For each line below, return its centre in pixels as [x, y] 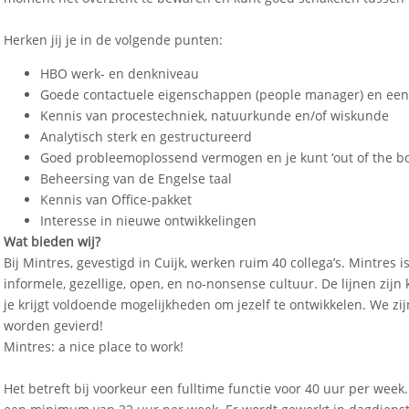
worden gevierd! [53, 326]
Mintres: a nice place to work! [94, 347]
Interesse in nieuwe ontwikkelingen [148, 221]
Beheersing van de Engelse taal [136, 179]
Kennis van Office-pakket [116, 200]
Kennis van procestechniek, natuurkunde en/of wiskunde [215, 116]
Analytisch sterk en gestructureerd [146, 137]
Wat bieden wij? [52, 242]
